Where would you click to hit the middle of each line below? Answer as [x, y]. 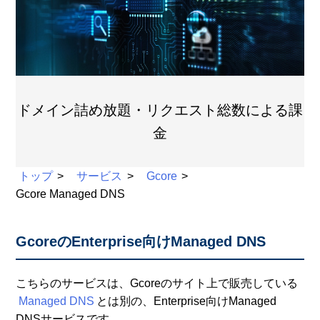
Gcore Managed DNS [71, 194]
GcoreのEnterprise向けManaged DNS [141, 241]
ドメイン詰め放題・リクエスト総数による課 [160, 110]
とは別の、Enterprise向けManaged [186, 301]
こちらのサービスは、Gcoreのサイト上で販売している [157, 283]
